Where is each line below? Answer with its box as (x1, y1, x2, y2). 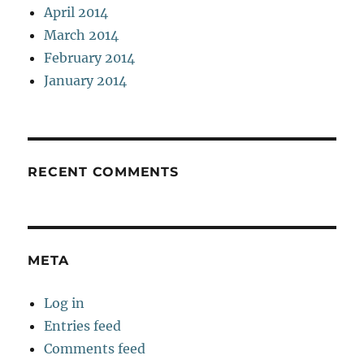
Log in (44, 294, 85, 311)
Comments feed (44, 340, 146, 357)
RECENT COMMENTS (28, 163, 179, 180)
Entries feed (44, 317, 122, 334)
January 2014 (44, 71, 128, 89)
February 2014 (44, 49, 136, 66)
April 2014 (44, 3, 109, 20)
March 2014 (44, 26, 119, 43)
